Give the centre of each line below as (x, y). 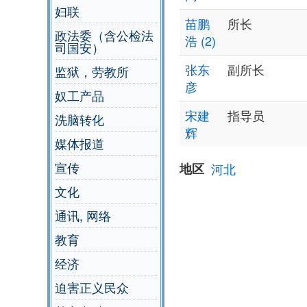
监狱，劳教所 (92, 72)
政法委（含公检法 (104, 35)
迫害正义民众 (92, 287)
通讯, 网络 (83, 216)
